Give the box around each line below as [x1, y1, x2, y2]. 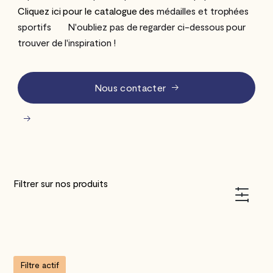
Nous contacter [94, 81, 166, 93]
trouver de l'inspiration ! [18, 36, 116, 48]
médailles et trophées [157, 4, 249, 16]
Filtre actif [20, 260, 59, 271]
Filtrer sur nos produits [13, 177, 108, 189]
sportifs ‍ [18, 20, 54, 32]
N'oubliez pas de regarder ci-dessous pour [68, 20, 246, 32]
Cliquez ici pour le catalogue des [18, 4, 157, 16]
